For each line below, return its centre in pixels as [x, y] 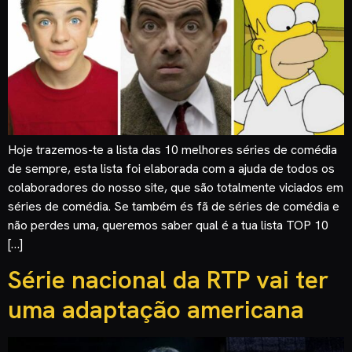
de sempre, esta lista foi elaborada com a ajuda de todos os [171, 168]
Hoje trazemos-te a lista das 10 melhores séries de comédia [172, 149]
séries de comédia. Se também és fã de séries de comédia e [174, 206]
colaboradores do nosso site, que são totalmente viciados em [176, 187]
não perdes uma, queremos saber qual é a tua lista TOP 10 [168, 225]
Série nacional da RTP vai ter [168, 279]
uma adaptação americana [156, 309]
